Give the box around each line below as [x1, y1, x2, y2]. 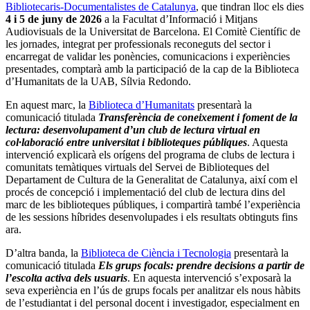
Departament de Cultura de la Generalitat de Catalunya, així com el [6, 173, 298, 185]
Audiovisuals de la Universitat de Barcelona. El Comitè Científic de [6, 25, 300, 37]
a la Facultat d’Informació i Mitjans [102, 12, 257, 25]
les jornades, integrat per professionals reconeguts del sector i [6, 37, 271, 50]
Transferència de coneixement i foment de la [98, 111, 298, 123]
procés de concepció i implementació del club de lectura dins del [6, 185, 285, 198]
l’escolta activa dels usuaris [6, 271, 127, 284]
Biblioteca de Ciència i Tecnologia [81, 246, 231, 259]
